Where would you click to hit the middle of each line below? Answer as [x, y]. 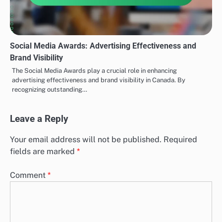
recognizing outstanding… [50, 89]
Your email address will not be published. [86, 139]
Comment [29, 175]
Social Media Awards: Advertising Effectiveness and [103, 46]
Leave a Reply [39, 119]
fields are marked [43, 151]
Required [180, 139]
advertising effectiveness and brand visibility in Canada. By [99, 80]
